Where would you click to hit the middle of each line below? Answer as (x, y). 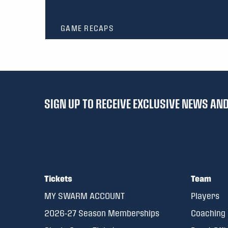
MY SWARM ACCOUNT (84, 196)
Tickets (58, 179)
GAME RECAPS (87, 28)
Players (205, 196)
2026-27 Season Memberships (102, 213)
